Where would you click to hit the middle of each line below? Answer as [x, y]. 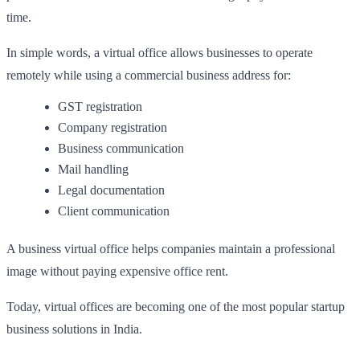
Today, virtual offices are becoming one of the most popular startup [176, 306]
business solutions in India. [74, 329]
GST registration [100, 106]
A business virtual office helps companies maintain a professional [171, 248]
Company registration [112, 127]
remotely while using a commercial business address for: [149, 75]
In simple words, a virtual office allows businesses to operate [160, 52]
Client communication [114, 211]
